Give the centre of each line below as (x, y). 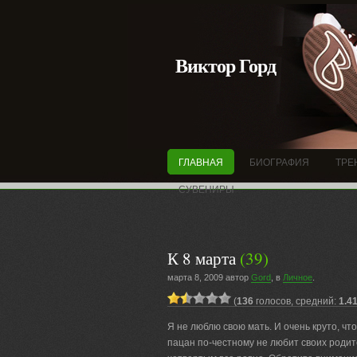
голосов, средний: (296, 301)
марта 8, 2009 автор (209, 277)
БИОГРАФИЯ (279, 163)
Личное (297, 277)
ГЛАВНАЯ (200, 163)
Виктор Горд (225, 66)
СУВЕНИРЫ (206, 190)
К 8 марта (201, 258)
